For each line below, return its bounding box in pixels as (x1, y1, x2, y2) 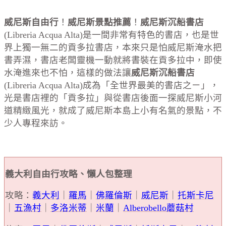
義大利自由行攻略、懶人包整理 (5, 168, 132, 179)
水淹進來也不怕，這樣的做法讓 (4, 68, 131, 78)
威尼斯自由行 (4, 17, 59, 27)
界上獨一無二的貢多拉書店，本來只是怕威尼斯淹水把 (4, 42, 222, 52)
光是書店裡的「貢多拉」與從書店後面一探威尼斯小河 (4, 93, 222, 103)
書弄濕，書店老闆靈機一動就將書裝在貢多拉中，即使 (4, 55, 222, 65)
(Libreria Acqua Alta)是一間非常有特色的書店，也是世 (4, 30, 219, 40)
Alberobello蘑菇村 (123, 203, 194, 213)
